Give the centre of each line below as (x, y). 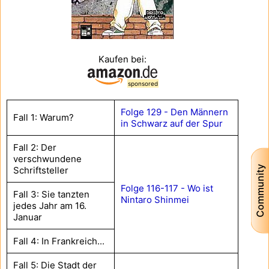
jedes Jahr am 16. (50, 205)
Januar (28, 217)
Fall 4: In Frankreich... (59, 241)
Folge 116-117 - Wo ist (167, 188)
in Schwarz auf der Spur (172, 123)
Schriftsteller (41, 170)
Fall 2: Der (35, 147)
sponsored (143, 83)
